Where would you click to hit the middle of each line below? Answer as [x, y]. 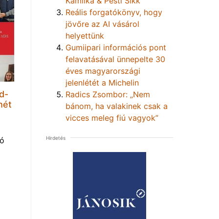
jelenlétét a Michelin [102, 82]
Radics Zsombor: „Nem [108, 94]
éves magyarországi [103, 71]
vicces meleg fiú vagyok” [112, 118]
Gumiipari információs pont [116, 47]
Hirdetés [56, 138]
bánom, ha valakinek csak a [117, 106]
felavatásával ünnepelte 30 [115, 59]
